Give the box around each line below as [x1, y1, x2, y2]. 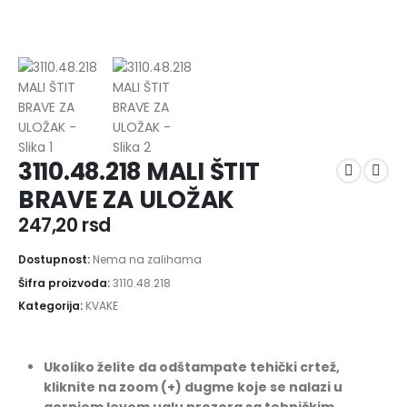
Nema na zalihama [93, 252, 202, 268]
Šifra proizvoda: [18, 274, 113, 291]
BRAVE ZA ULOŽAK [18, 182, 235, 216]
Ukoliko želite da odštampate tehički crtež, [44, 357, 340, 376]
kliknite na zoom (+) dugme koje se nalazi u [44, 377, 342, 396]
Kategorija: [18, 298, 85, 314]
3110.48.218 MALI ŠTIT [18, 154, 260, 188]
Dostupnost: [18, 252, 93, 268]
